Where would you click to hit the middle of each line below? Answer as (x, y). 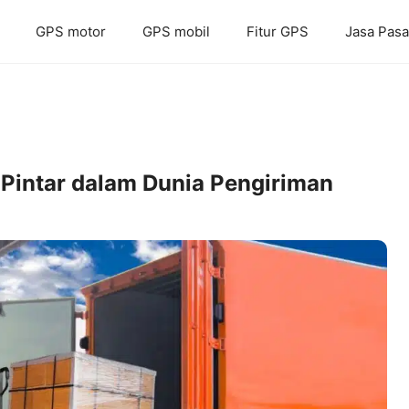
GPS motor (71, 31)
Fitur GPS (278, 31)
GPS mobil (176, 31)
